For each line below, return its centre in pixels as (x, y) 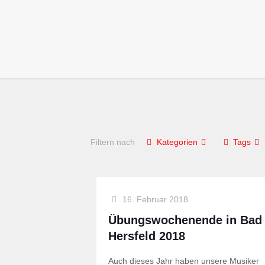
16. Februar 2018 (155, 199)
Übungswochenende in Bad (185, 220)
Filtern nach (112, 142)
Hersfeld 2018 (146, 236)
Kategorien (177, 142)
